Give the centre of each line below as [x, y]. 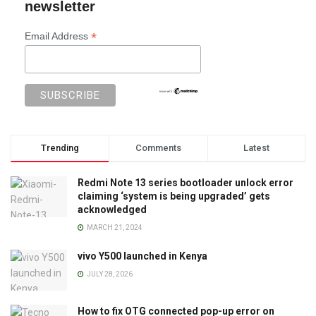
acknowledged [112, 210]
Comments [158, 148]
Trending [60, 148]
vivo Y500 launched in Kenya [142, 256]
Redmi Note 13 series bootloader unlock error [186, 183]
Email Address [58, 36]
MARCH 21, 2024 [114, 228]
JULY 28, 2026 [109, 274]
